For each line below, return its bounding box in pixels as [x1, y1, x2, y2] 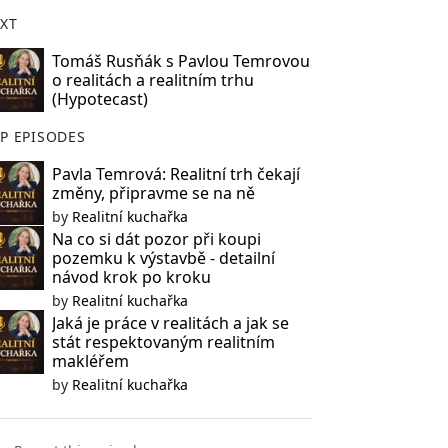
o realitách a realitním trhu [51, 69, 254, 91]
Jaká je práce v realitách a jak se [51, 312, 289, 334]
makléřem [51, 350, 129, 372]
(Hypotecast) [51, 88, 148, 110]
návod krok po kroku [51, 266, 211, 288]
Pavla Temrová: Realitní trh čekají [51, 163, 300, 185]
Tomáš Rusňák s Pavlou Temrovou [51, 50, 310, 72]
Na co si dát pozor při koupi [51, 228, 261, 250]
